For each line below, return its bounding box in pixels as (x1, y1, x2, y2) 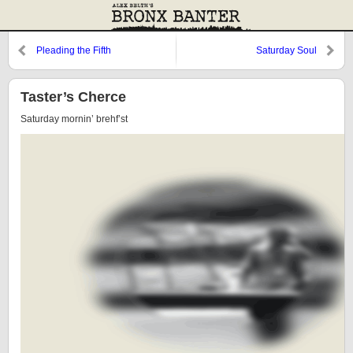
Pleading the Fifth (36, 45, 111, 56)
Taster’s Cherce (20, 89, 126, 105)
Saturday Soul (256, 45, 317, 56)
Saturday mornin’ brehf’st (20, 113, 128, 124)
